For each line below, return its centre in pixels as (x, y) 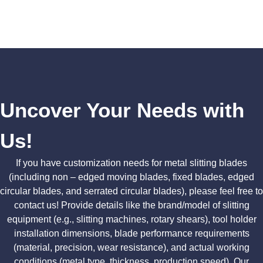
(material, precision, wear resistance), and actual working (131, 247)
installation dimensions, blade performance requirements (131, 233)
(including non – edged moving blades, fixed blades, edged (131, 177)
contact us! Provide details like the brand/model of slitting (131, 205)
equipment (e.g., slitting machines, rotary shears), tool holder (131, 219)
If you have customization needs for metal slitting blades (131, 163)
